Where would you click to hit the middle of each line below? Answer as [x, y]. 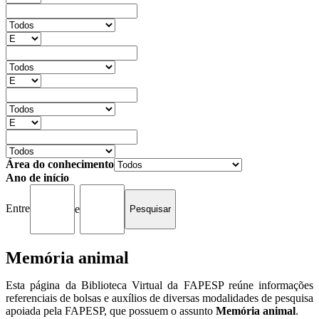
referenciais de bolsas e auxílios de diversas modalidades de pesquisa [159, 298]
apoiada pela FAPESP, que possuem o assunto [111, 310]
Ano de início [37, 177]
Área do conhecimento [60, 164]
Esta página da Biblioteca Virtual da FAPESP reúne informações [159, 285]
